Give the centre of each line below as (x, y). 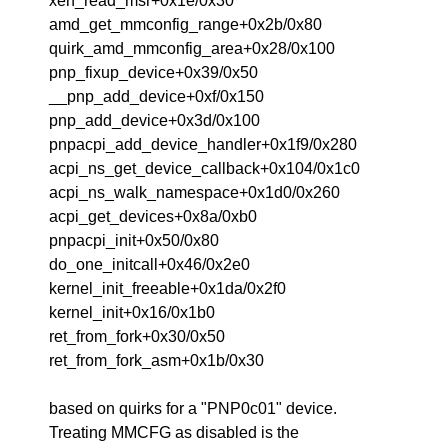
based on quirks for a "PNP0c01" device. (193, 408)
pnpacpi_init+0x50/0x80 (134, 240)
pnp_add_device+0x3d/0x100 (155, 120)
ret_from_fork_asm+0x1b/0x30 (157, 360)
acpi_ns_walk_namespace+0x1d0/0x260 (195, 192)
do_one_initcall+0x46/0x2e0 (150, 264)
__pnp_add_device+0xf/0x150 (157, 96)
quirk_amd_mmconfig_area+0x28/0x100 (192, 48)
